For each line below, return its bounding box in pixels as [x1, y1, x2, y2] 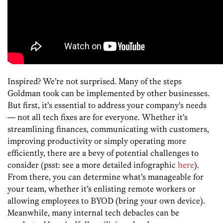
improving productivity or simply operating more [7, 136, 186, 146]
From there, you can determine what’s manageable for [7, 172, 204, 182]
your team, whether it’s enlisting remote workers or [7, 184, 196, 194]
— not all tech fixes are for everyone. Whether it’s [7, 112, 188, 122]
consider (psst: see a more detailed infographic [7, 160, 178, 170]
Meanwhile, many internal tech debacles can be [7, 208, 179, 218]
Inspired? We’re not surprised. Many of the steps [7, 76, 182, 87]
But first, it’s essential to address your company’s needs [7, 100, 207, 111]
